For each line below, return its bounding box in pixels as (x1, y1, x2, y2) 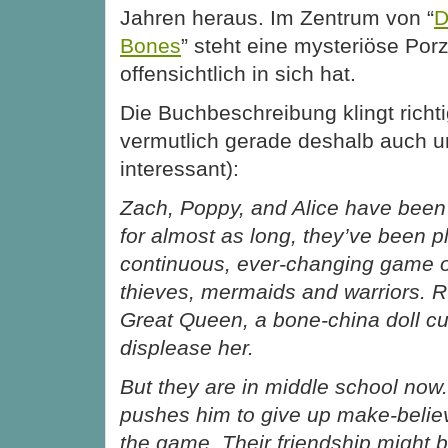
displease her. (120, 335, 254, 359)
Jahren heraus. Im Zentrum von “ (120, 5, 434, 29)
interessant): (120, 156, 239, 180)
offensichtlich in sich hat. (120, 61, 356, 85)
